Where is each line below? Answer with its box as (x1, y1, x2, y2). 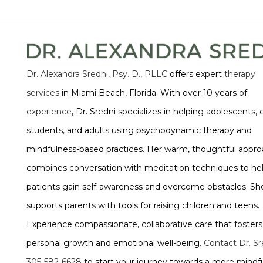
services (26, 87, 59, 99)
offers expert (167, 69, 224, 80)
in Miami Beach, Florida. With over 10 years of (59, 87, 247, 99)
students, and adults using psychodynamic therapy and (26, 125, 252, 136)
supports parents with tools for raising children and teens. (26, 200, 259, 211)
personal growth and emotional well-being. (26, 238, 204, 249)
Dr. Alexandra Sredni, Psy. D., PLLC (26, 69, 167, 80)
